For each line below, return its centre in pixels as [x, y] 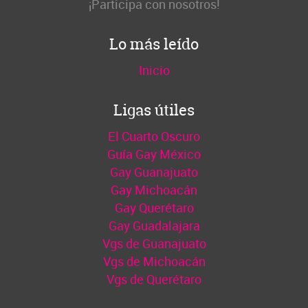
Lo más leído [154, 44]
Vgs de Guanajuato [154, 243]
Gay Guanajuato [154, 172]
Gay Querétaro [154, 207]
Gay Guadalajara [154, 225]
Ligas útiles [154, 110]
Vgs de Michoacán [154, 261]
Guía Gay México [154, 154]
